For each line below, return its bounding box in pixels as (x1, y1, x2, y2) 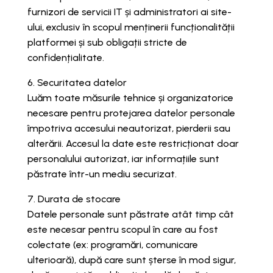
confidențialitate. (27, 52, 104, 64)
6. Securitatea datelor (27, 77, 127, 89)
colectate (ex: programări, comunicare (27, 239, 198, 251)
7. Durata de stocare (27, 193, 121, 205)
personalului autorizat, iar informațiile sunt (27, 153, 219, 165)
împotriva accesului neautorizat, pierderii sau (27, 122, 230, 135)
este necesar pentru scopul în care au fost (27, 224, 218, 236)
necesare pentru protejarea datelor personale (27, 107, 235, 119)
